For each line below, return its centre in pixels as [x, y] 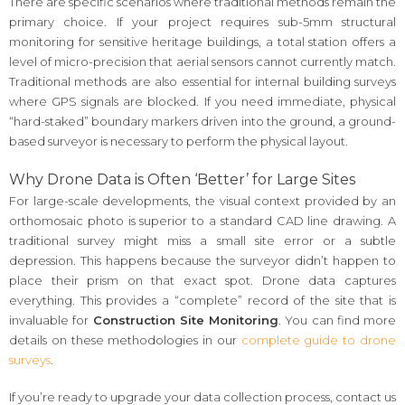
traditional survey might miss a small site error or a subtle [202, 240]
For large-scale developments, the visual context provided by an [202, 200]
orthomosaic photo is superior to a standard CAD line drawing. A [202, 220]
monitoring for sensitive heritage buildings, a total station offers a [202, 42]
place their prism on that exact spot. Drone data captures [202, 280]
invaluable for [51, 320]
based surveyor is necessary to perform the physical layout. [179, 141]
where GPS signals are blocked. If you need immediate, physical [202, 102]
